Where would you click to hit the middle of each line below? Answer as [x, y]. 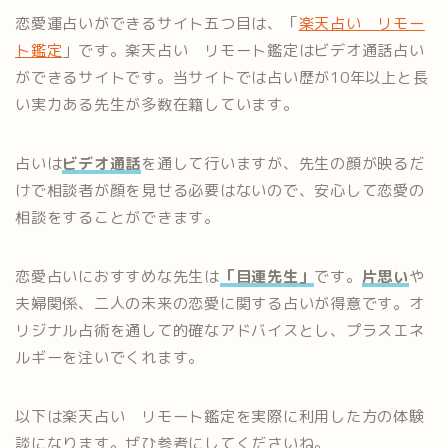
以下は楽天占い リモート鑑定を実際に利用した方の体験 [220, 416]
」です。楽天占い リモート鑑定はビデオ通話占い [243, 50]
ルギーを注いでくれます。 [110, 357]
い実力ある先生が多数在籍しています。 [157, 104]
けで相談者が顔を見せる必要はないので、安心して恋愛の [220, 190]
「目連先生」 [267, 276]
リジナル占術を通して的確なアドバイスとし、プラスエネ [220, 330]
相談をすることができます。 [117, 217]
